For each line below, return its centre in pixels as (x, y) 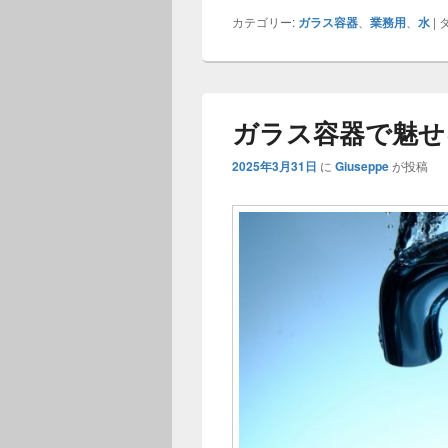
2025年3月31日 (274, 165)
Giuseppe (362, 165)
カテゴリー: (263, 21)
